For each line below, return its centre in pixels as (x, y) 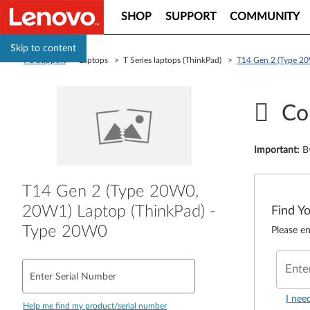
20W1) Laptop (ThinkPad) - (119, 211)
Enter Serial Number (73, 276)
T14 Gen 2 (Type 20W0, (110, 191)
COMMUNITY (265, 17)
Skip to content (43, 48)
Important (276, 150)
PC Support (45, 60)
